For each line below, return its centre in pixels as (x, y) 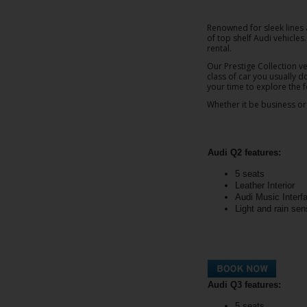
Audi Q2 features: (244, 152)
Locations (41, 146)
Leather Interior (265, 185)
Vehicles (37, 235)
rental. (219, 49)
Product (37, 273)
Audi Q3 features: (244, 284)
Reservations (52, 43)
